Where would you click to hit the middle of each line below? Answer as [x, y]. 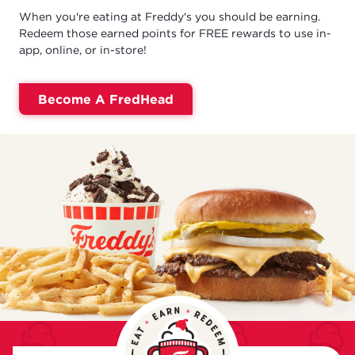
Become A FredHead [106, 99]
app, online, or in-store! [83, 50]
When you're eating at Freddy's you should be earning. [170, 16]
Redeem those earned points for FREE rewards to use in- [175, 33]
